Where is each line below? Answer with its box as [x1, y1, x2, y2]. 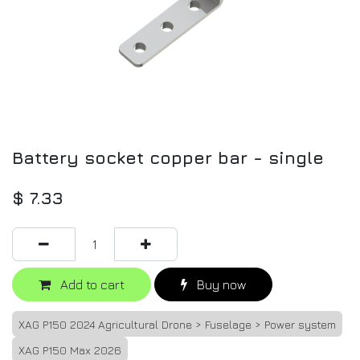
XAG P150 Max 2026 [18, 343, 121, 358]
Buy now [194, 277, 246, 292]
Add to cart [57, 277, 125, 292]
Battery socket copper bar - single [12, 147, 324, 169]
